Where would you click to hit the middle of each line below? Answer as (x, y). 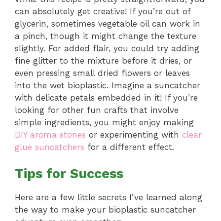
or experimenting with (134, 134)
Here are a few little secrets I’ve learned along (109, 198)
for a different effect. (129, 147)
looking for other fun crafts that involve (97, 110)
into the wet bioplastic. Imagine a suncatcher (108, 85)
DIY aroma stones (50, 134)
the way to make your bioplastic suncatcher (105, 210)
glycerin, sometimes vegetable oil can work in (108, 23)
